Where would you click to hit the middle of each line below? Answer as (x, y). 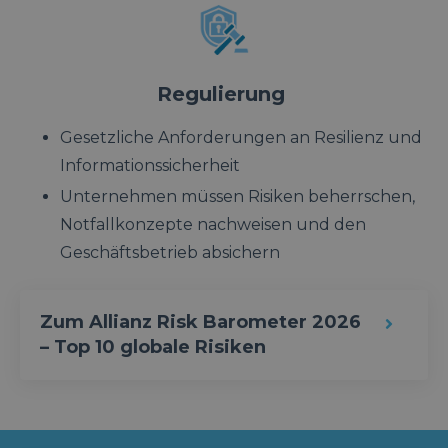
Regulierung (221, 93)
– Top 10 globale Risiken (153, 347)
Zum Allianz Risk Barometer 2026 (200, 322)
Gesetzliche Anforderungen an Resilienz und (241, 137)
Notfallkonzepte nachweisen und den (213, 225)
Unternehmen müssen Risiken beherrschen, (237, 197)
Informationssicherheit (150, 165)
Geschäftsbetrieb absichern (170, 253)
